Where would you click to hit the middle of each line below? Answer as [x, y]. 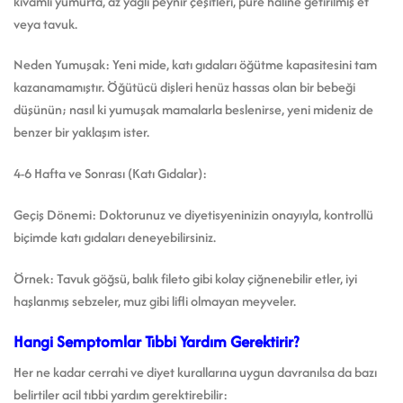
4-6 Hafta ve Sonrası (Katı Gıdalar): [110, 174]
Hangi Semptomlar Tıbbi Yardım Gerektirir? [156, 341]
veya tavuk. [45, 23]
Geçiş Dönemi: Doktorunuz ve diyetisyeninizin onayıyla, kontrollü [193, 215]
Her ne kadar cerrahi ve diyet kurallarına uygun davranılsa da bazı [195, 372]
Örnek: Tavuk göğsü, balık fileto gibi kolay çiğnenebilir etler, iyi [185, 278]
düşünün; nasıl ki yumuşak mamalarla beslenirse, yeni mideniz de [193, 110]
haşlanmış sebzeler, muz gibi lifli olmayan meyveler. [155, 300]
